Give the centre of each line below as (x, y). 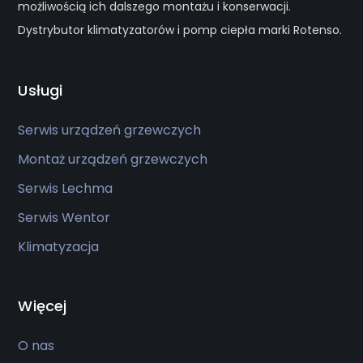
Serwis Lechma (66, 189)
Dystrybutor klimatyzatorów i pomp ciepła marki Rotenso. (180, 30)
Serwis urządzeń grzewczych (110, 130)
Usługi (41, 91)
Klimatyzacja (59, 247)
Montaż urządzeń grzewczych (113, 160)
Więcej (43, 306)
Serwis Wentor (64, 218)
